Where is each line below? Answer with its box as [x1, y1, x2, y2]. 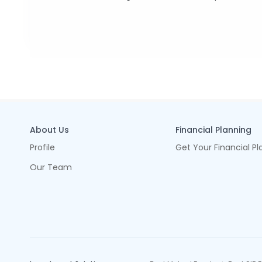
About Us [30, 124, 70, 136]
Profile [30, 142, 56, 153]
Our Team [30, 161, 73, 173]
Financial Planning [175, 124, 251, 136]
